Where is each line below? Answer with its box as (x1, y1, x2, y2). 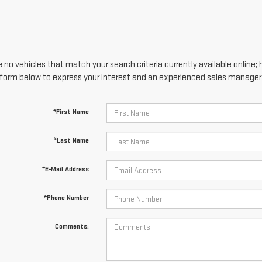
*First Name (53, 108, 89, 116)
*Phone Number (43, 194, 89, 202)
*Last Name (53, 136, 89, 145)
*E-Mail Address (42, 165, 89, 174)
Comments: (54, 222, 89, 231)
